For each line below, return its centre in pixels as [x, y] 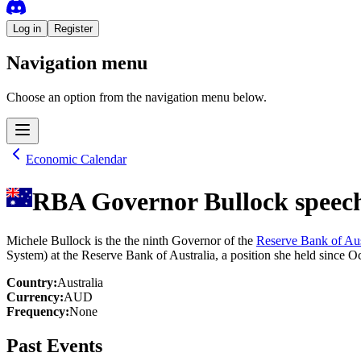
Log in [27, 28]
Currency [33, 297]
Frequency [36, 312]
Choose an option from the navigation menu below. [137, 98]
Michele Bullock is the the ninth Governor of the [131, 241]
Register [73, 28]
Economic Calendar [76, 160]
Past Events [54, 346]
